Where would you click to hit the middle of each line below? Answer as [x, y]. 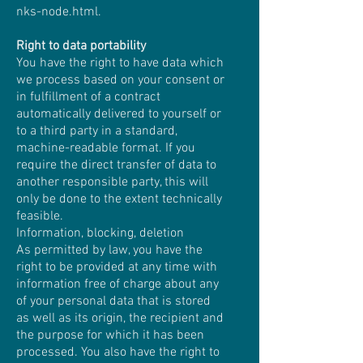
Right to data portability [81, 46]
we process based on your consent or [120, 80]
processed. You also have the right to [118, 352]
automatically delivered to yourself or [119, 114]
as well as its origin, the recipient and [120, 318]
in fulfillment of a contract [88, 97]
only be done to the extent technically [119, 199]
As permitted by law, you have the [109, 250]
